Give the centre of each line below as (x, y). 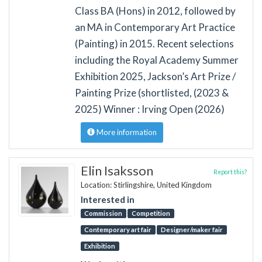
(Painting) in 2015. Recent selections (154, 43)
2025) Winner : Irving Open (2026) (149, 109)
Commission (104, 213)
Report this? (230, 172)
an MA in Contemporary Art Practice (155, 27)
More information (125, 132)
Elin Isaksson (117, 170)
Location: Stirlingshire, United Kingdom (146, 185)
